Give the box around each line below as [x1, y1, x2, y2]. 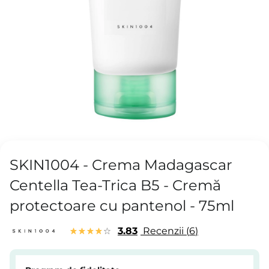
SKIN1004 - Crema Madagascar [10, 156, 232, 174]
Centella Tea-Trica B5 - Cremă [10, 177, 221, 195]
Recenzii [141, 225, 186, 237]
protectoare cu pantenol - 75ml [10, 197, 234, 215]
